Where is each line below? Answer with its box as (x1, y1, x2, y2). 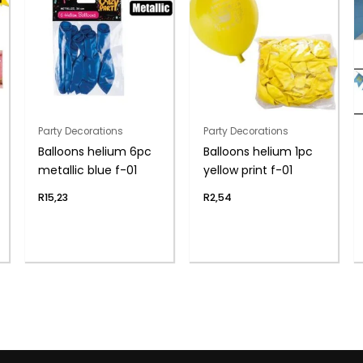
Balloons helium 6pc (38, 143, 152, 160)
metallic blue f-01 (38, 162, 138, 179)
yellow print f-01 (203, 162, 293, 179)
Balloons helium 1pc (203, 143, 313, 160)
